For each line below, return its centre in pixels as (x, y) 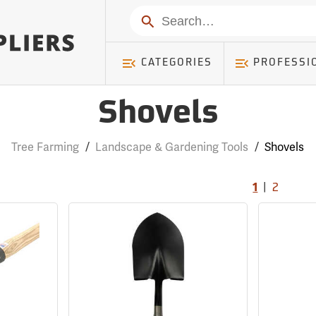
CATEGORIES (176, 63)
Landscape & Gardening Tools (172, 147)
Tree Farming (45, 147)
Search (156, 20)
